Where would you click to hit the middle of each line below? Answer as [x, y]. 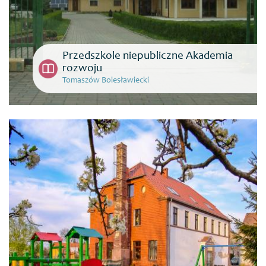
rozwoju [82, 69]
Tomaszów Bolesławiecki [106, 81]
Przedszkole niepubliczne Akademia [148, 56]
